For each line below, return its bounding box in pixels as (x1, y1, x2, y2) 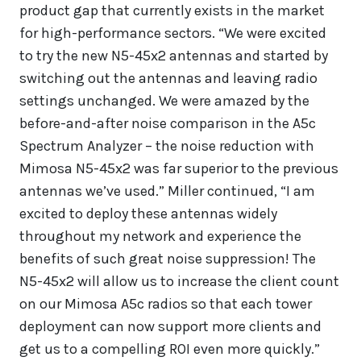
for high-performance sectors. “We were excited (19, 24, 326, 43)
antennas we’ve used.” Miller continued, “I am (19, 182, 315, 201)
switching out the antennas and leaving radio (19, 69, 317, 88)
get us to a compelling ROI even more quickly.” (19, 340, 320, 359)
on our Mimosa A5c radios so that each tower (19, 295, 312, 313)
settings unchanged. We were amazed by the (19, 92, 309, 110)
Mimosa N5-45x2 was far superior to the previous (19, 160, 338, 178)
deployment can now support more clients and (19, 317, 322, 336)
